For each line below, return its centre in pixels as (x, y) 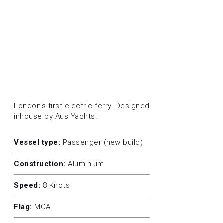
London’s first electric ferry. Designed (82, 106)
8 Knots (55, 185)
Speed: (27, 185)
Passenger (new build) (102, 143)
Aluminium (85, 164)
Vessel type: (37, 143)
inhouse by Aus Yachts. (56, 117)
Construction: (40, 164)
